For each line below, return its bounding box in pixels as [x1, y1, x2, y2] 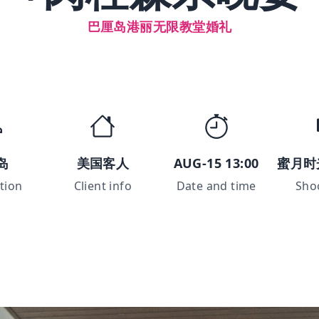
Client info [73, 178, 132, 194]
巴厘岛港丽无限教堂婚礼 [87, 18, 232, 35]
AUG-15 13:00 [173, 155, 259, 172]
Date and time [176, 178, 256, 194]
